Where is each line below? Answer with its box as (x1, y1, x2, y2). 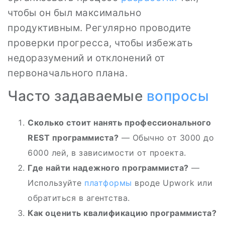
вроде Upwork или (132, 178, 212, 188)
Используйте (28, 178, 84, 188)
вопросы (146, 87, 209, 104)
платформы (84, 178, 132, 188)
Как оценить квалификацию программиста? (28, 208, 216, 218)
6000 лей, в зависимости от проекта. (28, 148, 186, 158)
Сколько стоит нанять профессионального (28, 118, 211, 128)
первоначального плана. (8, 67, 128, 79)
